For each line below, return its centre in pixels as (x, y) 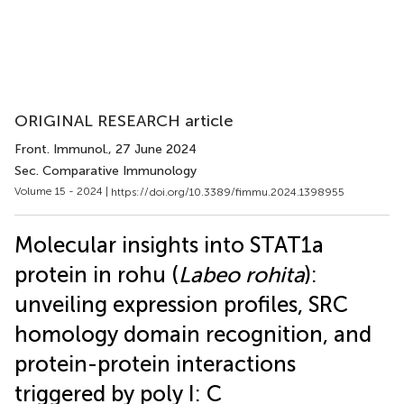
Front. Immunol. (61, 149)
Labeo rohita (242, 274)
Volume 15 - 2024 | (63, 191)
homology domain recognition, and (193, 334)
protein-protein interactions (155, 363)
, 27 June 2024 (152, 149)
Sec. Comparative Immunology (106, 171)
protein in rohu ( (96, 274)
